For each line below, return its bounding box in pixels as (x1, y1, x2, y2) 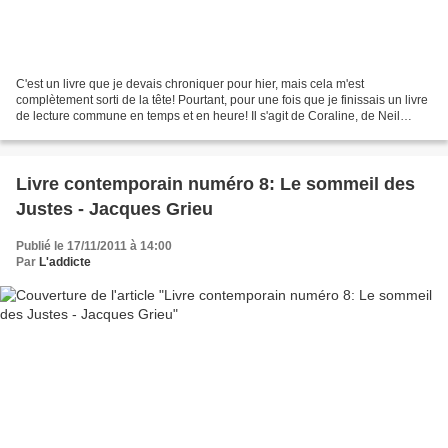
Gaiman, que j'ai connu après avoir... (16, 124, 213, 139)
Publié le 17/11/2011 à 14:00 (16, 238, 172, 253)
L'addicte (39, 254, 91, 269)
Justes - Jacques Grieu (16, 198, 213, 219)
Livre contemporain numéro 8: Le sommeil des (16, 173, 415, 194)
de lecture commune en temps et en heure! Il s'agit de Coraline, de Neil (16, 108, 400, 123)
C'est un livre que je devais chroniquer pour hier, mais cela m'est (16, 76, 364, 91)
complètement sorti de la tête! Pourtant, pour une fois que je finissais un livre (16, 92, 428, 107)
